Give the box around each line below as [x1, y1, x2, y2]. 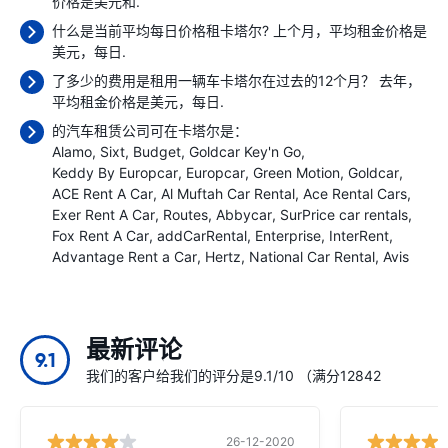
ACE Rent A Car [52, 185, 153, 202]
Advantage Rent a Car [52, 248, 197, 265]
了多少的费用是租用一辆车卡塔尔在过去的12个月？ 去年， [52, 72, 421, 89]
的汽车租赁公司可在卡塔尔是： [52, 122, 248, 139]
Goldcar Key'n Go [189, 143, 301, 160]
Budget [133, 143, 181, 160]
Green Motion [253, 164, 340, 181]
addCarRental [157, 227, 247, 244]
